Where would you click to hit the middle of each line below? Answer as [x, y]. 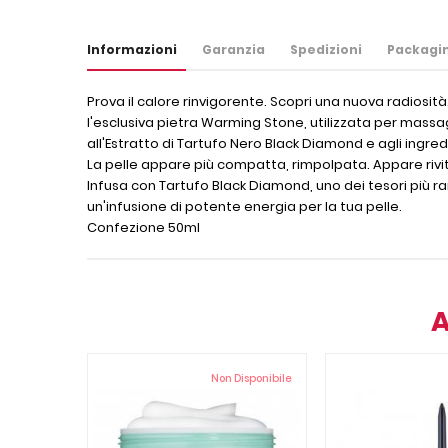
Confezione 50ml [143, 227]
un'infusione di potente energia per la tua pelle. [244, 206]
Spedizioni [326, 49]
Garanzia [233, 49]
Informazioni [132, 49]
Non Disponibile [251, 378]
